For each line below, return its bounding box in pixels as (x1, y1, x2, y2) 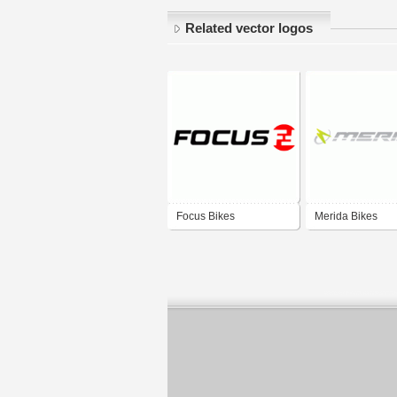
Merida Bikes (315, 210, 378, 223)
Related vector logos (185, 21, 313, 36)
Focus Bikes (176, 210, 235, 223)
